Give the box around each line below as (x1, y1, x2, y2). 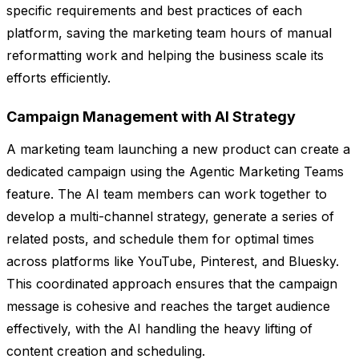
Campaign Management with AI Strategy (6, 108, 296, 126)
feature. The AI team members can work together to (6, 186, 327, 203)
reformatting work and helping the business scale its (6, 47, 324, 64)
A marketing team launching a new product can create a (6, 141, 350, 158)
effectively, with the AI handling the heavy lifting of (6, 321, 313, 337)
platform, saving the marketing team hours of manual (6, 25, 332, 42)
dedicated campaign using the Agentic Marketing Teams (6, 163, 344, 180)
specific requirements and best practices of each (6, 2, 302, 19)
